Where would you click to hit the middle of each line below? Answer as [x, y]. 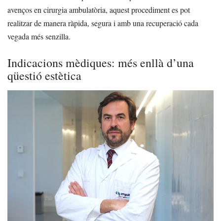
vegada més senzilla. [39, 37]
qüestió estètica [44, 76]
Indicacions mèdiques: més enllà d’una [101, 63]
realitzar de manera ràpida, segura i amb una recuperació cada [103, 23]
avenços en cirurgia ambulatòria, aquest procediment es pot [99, 10]
